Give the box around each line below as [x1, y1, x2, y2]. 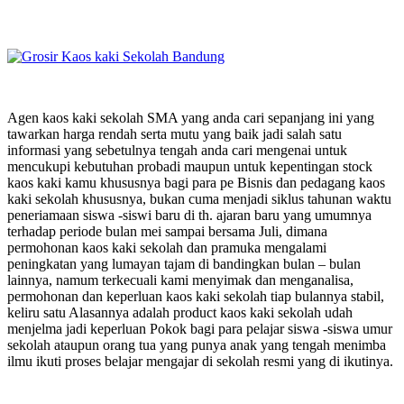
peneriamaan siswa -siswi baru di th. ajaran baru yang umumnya [7, 207, 372, 223]
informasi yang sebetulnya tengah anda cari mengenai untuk [7, 142, 347, 158]
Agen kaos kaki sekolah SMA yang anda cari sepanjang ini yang [7, 109, 374, 125]
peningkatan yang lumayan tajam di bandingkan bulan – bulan [7, 255, 361, 271]
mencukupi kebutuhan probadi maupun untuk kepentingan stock [7, 158, 372, 174]
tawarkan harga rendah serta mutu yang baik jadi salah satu [7, 125, 342, 142]
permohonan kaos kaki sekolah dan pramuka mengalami [7, 239, 326, 255]
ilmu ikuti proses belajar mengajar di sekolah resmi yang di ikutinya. [7, 353, 393, 369]
